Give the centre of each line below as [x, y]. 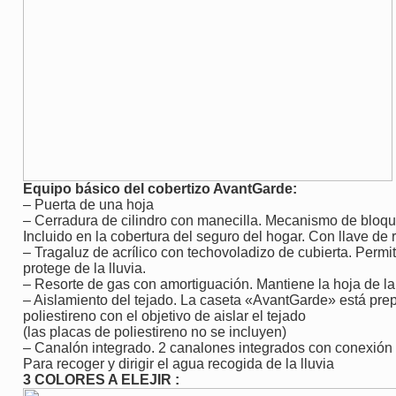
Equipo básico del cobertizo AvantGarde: [160, 188]
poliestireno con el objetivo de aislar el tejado [164, 316]
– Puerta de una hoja [88, 204]
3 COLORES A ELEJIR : [101, 379]
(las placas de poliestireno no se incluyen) [155, 331]
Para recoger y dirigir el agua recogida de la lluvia [179, 363]
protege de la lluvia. [84, 268]
